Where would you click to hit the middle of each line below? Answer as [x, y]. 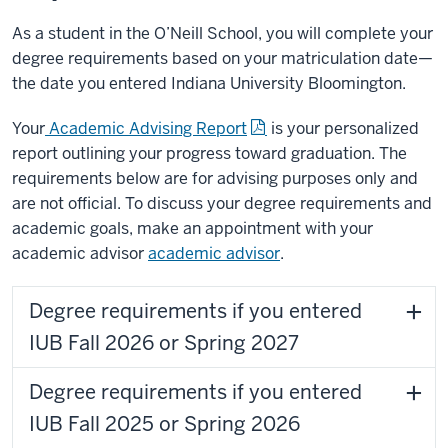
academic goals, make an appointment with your [192, 228]
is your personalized [345, 128]
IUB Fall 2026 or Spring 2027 [164, 343]
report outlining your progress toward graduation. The [209, 153]
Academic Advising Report [148, 128]
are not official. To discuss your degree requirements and [222, 203]
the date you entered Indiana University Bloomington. [209, 83]
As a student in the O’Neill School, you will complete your [222, 33]
